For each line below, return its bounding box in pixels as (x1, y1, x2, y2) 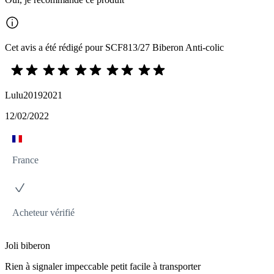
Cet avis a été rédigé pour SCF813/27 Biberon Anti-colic (5, 42, 224, 53)
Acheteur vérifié (12, 207, 75, 218)
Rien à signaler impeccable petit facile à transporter (5, 261, 201, 272)
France (12, 155, 39, 166)
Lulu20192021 (5, 90, 62, 101)
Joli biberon (5, 240, 50, 251)
